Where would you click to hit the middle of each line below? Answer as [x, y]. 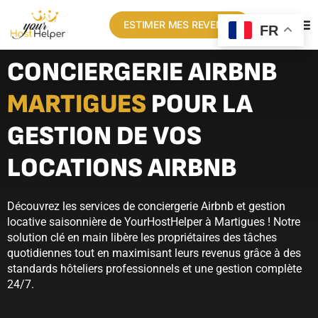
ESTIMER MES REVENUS [180, 24]
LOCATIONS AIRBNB [122, 168]
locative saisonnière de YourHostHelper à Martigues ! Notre [154, 222]
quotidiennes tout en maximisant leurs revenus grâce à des [154, 253]
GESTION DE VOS [104, 136]
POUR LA [199, 104]
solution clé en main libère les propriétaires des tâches [142, 237]
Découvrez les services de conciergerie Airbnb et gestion [146, 206]
